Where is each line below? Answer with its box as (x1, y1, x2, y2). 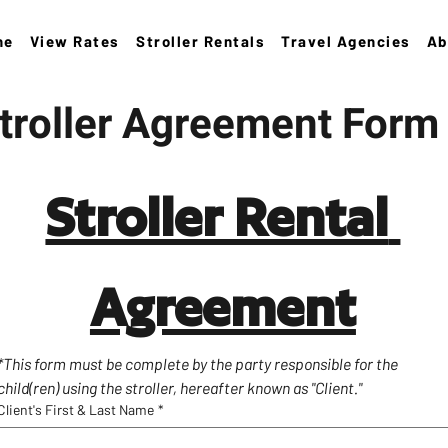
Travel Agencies (281, 32, 411, 50)
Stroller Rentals (136, 32, 266, 50)
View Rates (29, 32, 120, 50)
